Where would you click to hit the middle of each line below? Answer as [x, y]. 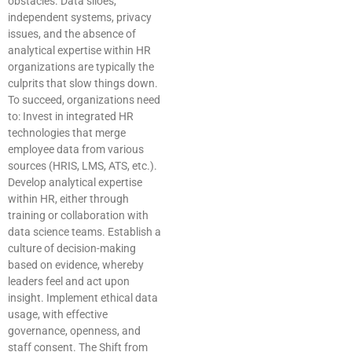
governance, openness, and [74, 331]
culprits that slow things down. [83, 84]
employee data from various [76, 150]
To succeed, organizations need [84, 100]
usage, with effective [58, 315]
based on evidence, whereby [76, 265]
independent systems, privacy [80, 18]
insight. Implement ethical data [83, 298]
